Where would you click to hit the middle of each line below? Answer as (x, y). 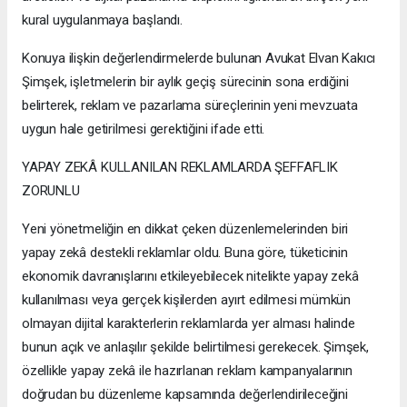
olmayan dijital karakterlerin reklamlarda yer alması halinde (189, 323)
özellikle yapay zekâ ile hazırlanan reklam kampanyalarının (187, 370)
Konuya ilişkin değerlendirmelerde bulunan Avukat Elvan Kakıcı (199, 58)
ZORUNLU (51, 190)
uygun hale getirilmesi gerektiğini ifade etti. (144, 129)
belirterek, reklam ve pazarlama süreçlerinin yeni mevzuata (190, 105)
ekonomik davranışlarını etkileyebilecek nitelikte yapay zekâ (190, 276)
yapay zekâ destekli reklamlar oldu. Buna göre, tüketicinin (185, 252)
